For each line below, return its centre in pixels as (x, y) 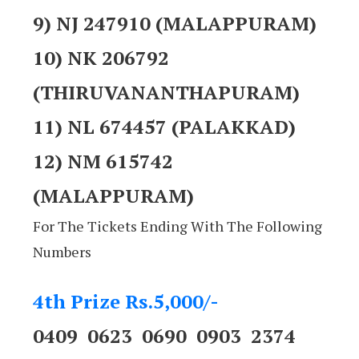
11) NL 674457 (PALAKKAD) (164, 126)
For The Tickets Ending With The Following (177, 226)
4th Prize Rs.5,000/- (126, 301)
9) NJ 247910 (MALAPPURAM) (175, 23)
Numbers (62, 251)
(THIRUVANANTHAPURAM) (166, 92)
